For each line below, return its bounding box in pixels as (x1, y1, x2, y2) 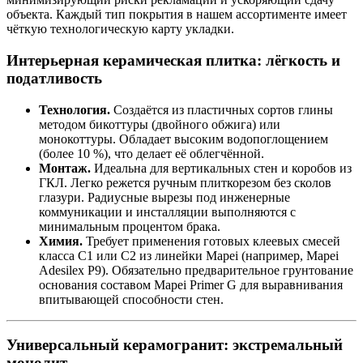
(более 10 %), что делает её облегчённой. (39, 146, 264, 160)
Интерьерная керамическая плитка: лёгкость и (6, 51, 340, 69)
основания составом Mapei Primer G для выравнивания (39, 277, 343, 292)
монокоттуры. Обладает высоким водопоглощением (39, 131, 328, 146)
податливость (6, 69, 102, 87)
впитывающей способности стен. (39, 292, 224, 306)
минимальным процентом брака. (39, 219, 220, 233)
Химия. (39, 233, 83, 248)
